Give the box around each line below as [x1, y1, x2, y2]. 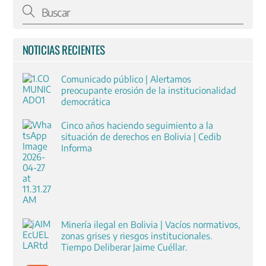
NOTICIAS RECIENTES [22, 41, 105, 58]
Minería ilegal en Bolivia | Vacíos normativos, [61, 218, 240, 230]
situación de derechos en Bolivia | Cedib [61, 131, 221, 142]
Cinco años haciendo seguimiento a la [61, 119, 213, 131]
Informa [61, 142, 92, 154]
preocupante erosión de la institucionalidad [61, 84, 236, 96]
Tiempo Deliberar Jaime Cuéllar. [61, 240, 188, 252]
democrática [61, 95, 110, 107]
